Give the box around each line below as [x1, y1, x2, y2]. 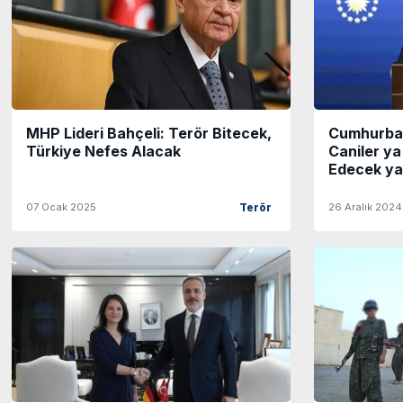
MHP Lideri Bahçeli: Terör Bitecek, [26, 123, 272, 142]
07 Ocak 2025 [26, 200, 96, 213]
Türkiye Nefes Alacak [26, 141, 181, 160]
